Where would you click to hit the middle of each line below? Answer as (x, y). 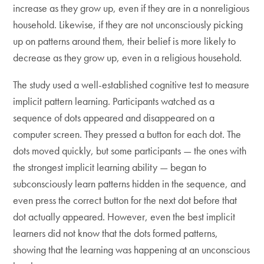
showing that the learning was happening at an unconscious (132, 249)
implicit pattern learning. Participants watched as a (114, 101)
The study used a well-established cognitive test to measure (131, 84)
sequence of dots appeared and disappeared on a (114, 117)
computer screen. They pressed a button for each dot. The (127, 134)
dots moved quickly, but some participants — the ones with (130, 150)
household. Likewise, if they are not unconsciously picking (128, 24)
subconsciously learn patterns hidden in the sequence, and (130, 183)
